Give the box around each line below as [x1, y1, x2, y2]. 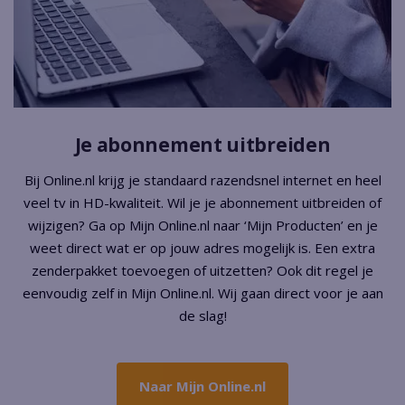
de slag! [178, 306, 227, 325]
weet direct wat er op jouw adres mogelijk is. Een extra [30, 239, 375, 258]
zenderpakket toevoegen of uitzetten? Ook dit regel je [32, 261, 373, 280]
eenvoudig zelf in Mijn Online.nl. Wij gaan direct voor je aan [22, 284, 383, 303]
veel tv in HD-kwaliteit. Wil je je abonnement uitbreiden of [24, 193, 381, 212]
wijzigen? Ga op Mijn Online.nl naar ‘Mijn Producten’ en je [27, 216, 378, 235]
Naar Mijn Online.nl [138, 377, 267, 396]
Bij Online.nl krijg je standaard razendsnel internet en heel [24, 171, 381, 190]
